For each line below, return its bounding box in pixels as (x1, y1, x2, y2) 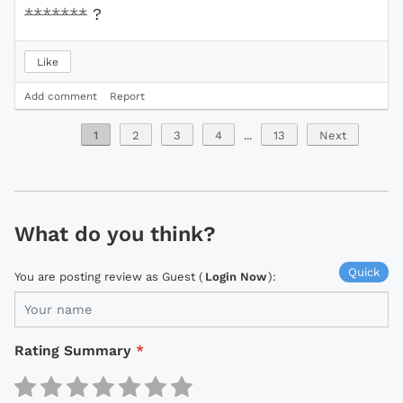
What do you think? (14, 221, 216, 247)
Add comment (24, 90, 97, 103)
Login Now (205, 270, 266, 284)
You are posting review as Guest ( (14, 270, 203, 284)
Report (110, 90, 145, 103)
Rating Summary (14, 342, 131, 360)
